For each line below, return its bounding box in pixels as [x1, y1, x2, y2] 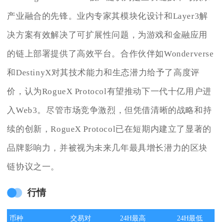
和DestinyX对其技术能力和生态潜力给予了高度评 [7, 68, 200, 78]
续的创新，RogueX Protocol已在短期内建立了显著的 [7, 124, 212, 134]
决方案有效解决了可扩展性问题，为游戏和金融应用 [7, 30, 208, 40]
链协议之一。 [7, 162, 59, 172]
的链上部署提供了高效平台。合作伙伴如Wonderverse [7, 49, 214, 59]
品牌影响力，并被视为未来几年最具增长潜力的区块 [7, 143, 208, 153]
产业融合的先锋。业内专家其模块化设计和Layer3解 [7, 11, 208, 21]
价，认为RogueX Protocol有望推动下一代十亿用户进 [7, 87, 212, 97]
